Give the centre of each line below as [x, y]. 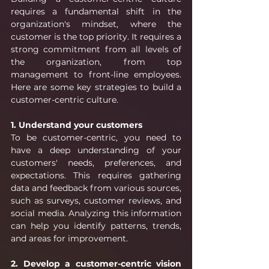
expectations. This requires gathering [96, 175]
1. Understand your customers [77, 125]
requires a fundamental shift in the [96, 11]
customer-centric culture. [65, 99]
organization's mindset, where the [96, 24]
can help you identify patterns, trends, [96, 225]
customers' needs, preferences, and [96, 162]
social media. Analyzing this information [96, 213]
